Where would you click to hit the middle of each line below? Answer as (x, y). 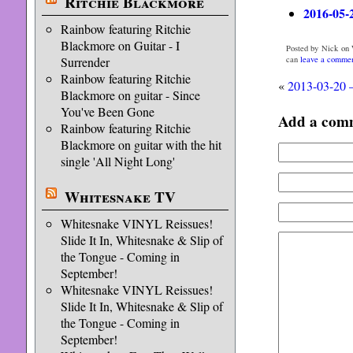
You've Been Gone (107, 111)
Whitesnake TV (120, 197)
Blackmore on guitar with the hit (141, 145)
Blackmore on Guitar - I (120, 45)
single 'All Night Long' (117, 161)
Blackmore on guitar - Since (130, 95)
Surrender (85, 62)
